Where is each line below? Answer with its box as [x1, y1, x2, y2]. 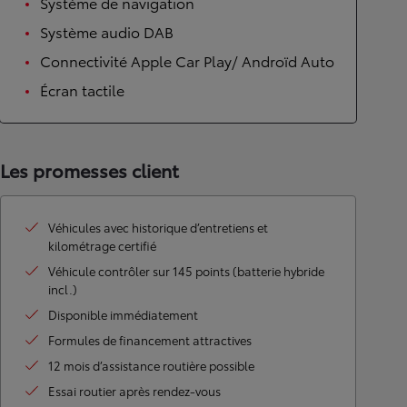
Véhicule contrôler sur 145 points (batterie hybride [48, 262, 324, 279]
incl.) [48, 280, 77, 297]
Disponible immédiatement [48, 305, 198, 323]
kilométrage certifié [48, 236, 156, 253]
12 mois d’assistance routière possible [48, 356, 254, 373]
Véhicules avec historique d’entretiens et [48, 218, 268, 235]
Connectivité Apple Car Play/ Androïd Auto [40, 49, 334, 71]
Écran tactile [40, 78, 124, 100]
